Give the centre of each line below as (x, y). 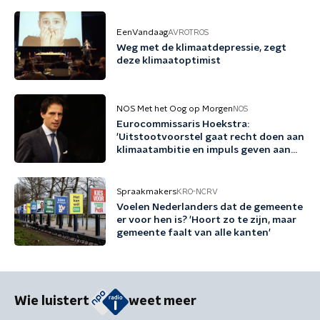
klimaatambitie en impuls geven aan (204, 150)
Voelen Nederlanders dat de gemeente (210, 207)
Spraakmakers (146, 191)
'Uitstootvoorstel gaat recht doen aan (210, 137)
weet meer (162, 302)
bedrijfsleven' (150, 163)
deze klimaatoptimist (169, 61)
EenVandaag (142, 32)
